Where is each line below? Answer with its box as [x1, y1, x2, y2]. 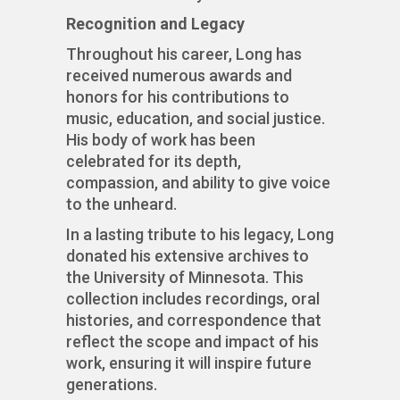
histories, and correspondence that [66, 311, 321, 330]
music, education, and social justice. [66, 109, 325, 129]
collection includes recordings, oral [66, 289, 320, 309]
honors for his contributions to [66, 87, 289, 107]
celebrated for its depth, [66, 152, 241, 171]
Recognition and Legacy [66, 14, 245, 34]
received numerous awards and [66, 66, 292, 86]
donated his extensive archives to [66, 246, 309, 266]
